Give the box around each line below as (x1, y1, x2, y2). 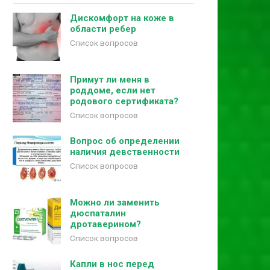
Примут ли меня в (70, 74, 149, 85)
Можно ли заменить (70, 197, 160, 208)
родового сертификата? (70, 96, 178, 107)
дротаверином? (70, 219, 141, 230)
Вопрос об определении (70, 136, 180, 146)
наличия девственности (70, 146, 180, 157)
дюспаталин (70, 208, 126, 219)
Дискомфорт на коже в (70, 13, 174, 24)
